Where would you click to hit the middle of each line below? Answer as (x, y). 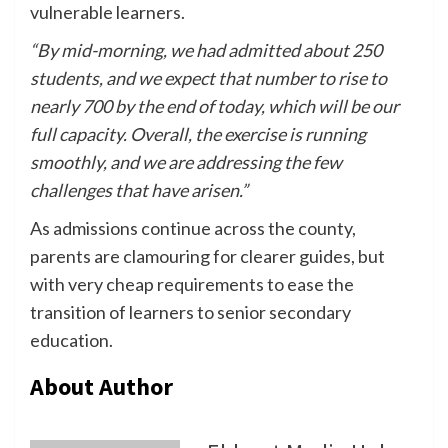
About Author (101, 387)
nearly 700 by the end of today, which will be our (214, 106)
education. (71, 340)
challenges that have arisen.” (139, 190)
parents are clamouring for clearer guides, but (207, 256)
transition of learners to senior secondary (190, 312)
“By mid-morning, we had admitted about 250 (206, 50)
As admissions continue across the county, (193, 228)
